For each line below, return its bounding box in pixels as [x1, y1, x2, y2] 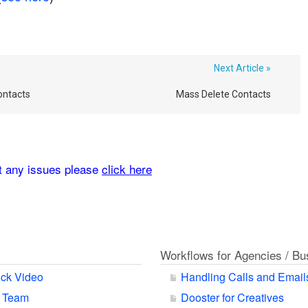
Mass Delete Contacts [175, 89, 271, 100]
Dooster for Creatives [180, 289, 284, 305]
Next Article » [213, 63, 271, 74]
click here [102, 160, 152, 177]
